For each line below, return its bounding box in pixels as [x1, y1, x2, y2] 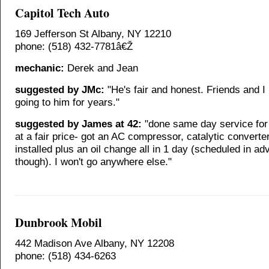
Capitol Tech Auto [15, 4, 109, 22]
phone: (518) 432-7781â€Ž [15, 40, 133, 52]
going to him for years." [15, 96, 119, 108]
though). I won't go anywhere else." [15, 156, 172, 168]
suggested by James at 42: [15, 118, 142, 130]
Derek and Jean [64, 62, 138, 74]
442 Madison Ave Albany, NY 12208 [15, 237, 174, 249]
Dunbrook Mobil [15, 213, 102, 231]
